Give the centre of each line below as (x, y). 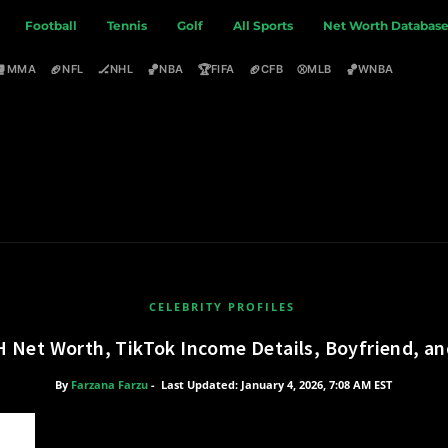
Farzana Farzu (109, 384)
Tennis (127, 25)
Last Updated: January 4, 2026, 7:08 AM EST (276, 384)
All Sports (263, 25)
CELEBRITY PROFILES (222, 306)
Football (51, 25)
